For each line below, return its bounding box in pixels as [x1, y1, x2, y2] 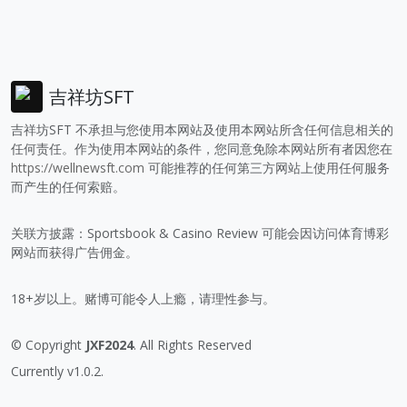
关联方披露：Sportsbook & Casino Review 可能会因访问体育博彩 [11, 224, 389, 243]
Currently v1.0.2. [11, 362, 104, 381]
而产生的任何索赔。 [11, 178, 125, 196]
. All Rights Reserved [134, 336, 252, 354]
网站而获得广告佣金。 [11, 243, 138, 262]
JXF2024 [85, 336, 134, 354]
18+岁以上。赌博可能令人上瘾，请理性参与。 [11, 290, 275, 308]
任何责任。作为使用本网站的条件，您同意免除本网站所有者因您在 [11, 140, 392, 158]
